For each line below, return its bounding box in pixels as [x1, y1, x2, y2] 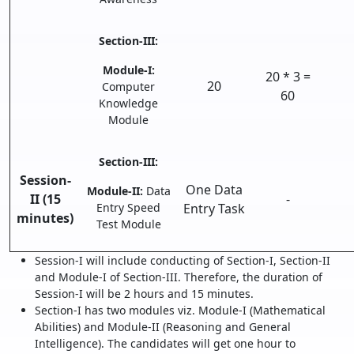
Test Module [96, 217, 161, 232]
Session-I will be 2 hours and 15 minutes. [35, 286, 254, 301]
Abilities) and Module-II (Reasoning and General [35, 319, 291, 334]
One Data [186, 181, 243, 198]
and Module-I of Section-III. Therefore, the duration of [35, 269, 322, 284]
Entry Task [183, 200, 245, 217]
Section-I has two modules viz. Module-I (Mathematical [35, 303, 326, 318]
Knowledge [99, 96, 158, 111]
